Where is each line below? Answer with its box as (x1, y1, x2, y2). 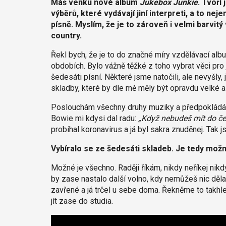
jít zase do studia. (50, 196, 113, 206)
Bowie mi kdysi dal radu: (50, 113, 138, 123)
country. (50, 30, 82, 40)
